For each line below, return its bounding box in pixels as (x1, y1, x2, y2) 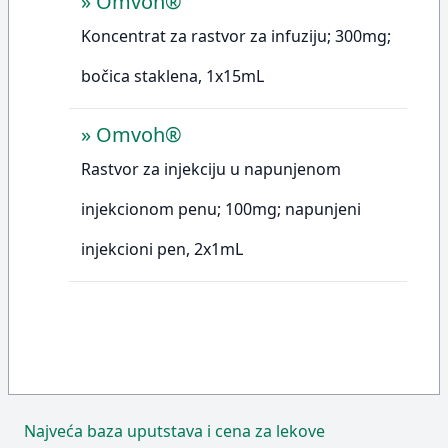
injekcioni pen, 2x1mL (81, 238, 243, 260)
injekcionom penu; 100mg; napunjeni (81, 198, 361, 220)
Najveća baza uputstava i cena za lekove (24, 420, 325, 442)
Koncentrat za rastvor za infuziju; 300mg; (81, 25, 391, 47)
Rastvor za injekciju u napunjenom (81, 158, 341, 180)
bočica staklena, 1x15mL (81, 65, 264, 87)
